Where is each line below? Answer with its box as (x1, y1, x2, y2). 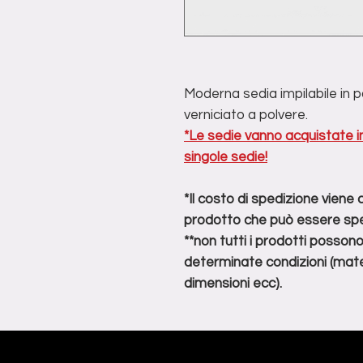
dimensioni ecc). (184, 276, 282, 292)
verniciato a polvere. (184, 108, 308, 123)
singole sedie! (184, 150, 267, 165)
